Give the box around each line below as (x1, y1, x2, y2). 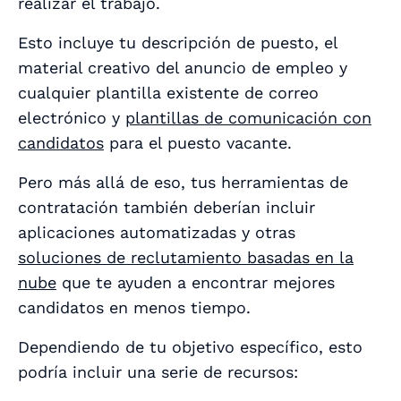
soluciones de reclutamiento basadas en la (18, 248, 354, 268)
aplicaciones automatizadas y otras (18, 223, 295, 243)
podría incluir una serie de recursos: (18, 363, 298, 382)
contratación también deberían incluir (18, 198, 315, 218)
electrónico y (18, 108, 125, 128)
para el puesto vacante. (104, 133, 297, 153)
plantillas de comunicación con (125, 108, 371, 128)
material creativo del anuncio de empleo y (18, 58, 347, 78)
